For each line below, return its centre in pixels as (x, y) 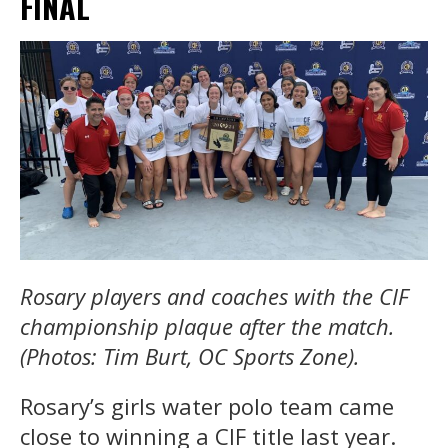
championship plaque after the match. (207, 326)
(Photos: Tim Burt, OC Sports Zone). (190, 356)
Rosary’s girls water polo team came (207, 406)
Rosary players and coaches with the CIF (214, 296)
